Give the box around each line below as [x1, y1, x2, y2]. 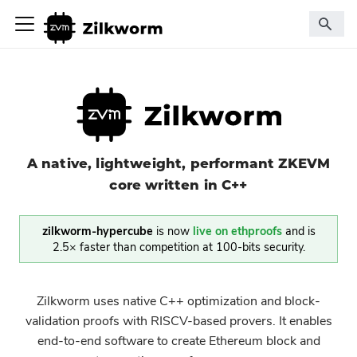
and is [284, 222, 316, 239]
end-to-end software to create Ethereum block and [37, 331, 320, 350]
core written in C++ [109, 177, 248, 193]
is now [152, 222, 190, 239]
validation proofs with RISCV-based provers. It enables [25, 312, 332, 330]
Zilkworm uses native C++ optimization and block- [37, 292, 320, 310]
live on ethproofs [192, 222, 282, 239]
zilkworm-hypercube [41, 222, 153, 239]
